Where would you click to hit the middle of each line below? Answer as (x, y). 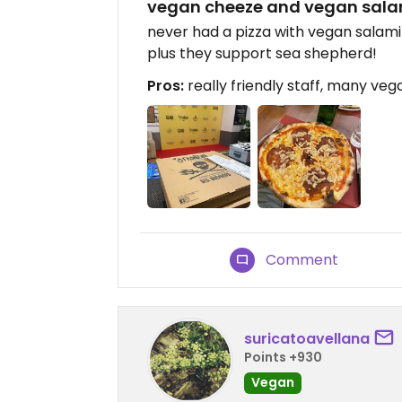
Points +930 (283, 357)
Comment (302, 260)
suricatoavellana (307, 338)
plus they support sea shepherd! (262, 54)
